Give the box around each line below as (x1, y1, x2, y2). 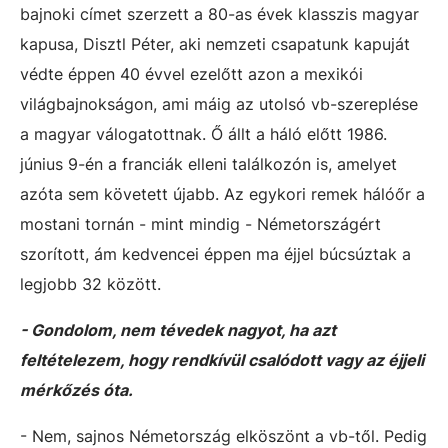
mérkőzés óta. (20, 379, 133, 400)
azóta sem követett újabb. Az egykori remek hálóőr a (20, 183, 425, 204)
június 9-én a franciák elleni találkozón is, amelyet (20, 153, 397, 174)
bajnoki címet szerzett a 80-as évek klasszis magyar (20, 3, 419, 24)
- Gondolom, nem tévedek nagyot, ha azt (20, 319, 336, 340)
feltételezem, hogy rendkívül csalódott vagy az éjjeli (20, 349, 424, 370)
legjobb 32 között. (20, 273, 161, 294)
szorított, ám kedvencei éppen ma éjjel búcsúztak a (20, 243, 411, 264)
